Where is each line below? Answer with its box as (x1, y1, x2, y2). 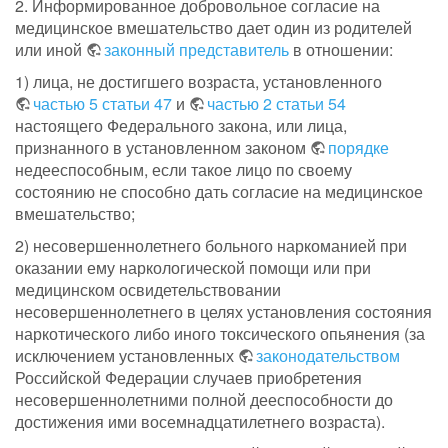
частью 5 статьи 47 (33, 92, 172, 116)
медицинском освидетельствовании (15, 278, 281, 302)
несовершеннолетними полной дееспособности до (15, 388, 393, 412)
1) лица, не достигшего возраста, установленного (15, 70, 382, 94)
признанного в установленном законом (15, 136, 310, 160)
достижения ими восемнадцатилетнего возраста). (15, 410, 385, 434)
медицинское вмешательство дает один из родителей (15, 16, 412, 40)
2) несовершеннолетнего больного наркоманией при (15, 234, 407, 258)
